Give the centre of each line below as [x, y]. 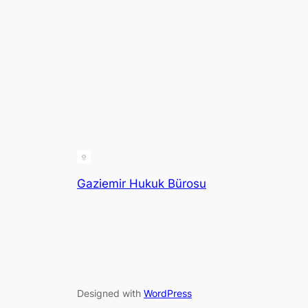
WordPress [168, 293]
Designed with [110, 293]
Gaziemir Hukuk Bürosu [142, 184]
